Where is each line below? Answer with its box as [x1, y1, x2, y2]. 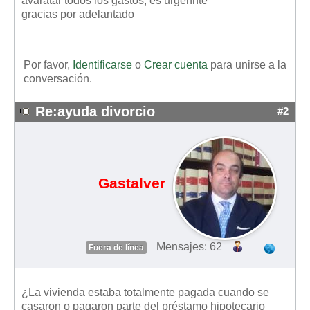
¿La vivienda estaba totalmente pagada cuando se [21, 286, 269, 299]
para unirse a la [208, 58, 286, 71]
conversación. [24, 72, 92, 84]
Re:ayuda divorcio [35, 103, 155, 119]
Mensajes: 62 [156, 241, 222, 253]
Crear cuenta [144, 58, 208, 71]
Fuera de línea [88, 243, 144, 253]
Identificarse [73, 58, 132, 71]
